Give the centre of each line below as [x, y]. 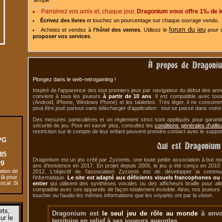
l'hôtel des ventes [117, 30]
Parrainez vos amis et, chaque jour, [89, 12]
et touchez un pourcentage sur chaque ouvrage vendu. [152, 21]
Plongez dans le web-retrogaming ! [74, 79]
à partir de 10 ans [127, 96]
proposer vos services [61, 36]
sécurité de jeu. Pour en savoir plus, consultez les [94, 125]
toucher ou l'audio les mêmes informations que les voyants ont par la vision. [123, 195]
